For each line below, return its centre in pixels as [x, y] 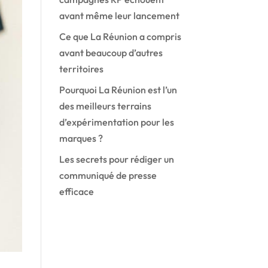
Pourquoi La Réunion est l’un [118, 89]
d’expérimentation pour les [116, 122]
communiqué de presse [108, 175]
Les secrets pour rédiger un [116, 159]
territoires [81, 68]
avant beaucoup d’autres [111, 52]
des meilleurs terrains [105, 106]
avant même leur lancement [119, 15]
